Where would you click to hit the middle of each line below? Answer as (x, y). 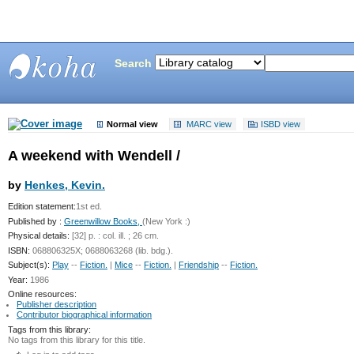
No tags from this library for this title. (77, 339)
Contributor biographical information (85, 315)
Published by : (35, 221)
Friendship (199, 265)
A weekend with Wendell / (94, 155)
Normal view (132, 124)
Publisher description (57, 305)
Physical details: (39, 236)
